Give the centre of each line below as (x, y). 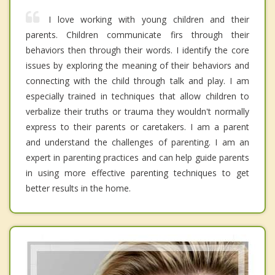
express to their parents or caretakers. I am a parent (137, 127)
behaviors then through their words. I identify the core (137, 50)
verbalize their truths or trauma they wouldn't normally (137, 112)
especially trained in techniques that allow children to (137, 96)
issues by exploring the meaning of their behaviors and (137, 66)
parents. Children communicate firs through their (137, 35)
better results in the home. (78, 188)
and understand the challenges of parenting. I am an (137, 142)
